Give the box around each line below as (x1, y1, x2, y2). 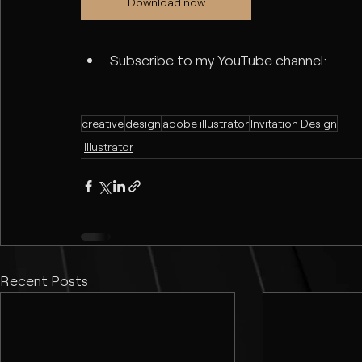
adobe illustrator (162, 116, 249, 131)
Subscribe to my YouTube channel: (110, 51, 327, 69)
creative (82, 116, 124, 131)
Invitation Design (250, 116, 337, 131)
